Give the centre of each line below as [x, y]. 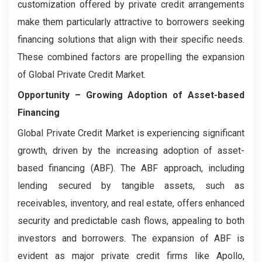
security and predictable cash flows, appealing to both [131, 221]
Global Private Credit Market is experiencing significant [131, 133]
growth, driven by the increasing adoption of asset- [131, 151]
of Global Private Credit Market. [82, 75]
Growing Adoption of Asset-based [163, 95]
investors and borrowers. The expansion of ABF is [131, 238]
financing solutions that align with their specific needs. [131, 39]
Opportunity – [49, 95]
